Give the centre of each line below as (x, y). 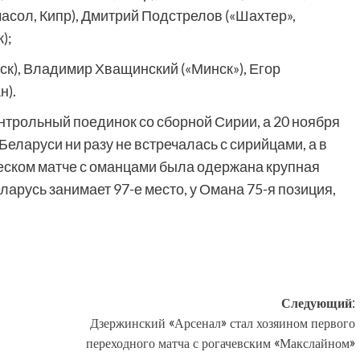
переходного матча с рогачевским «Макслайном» (220, 343)
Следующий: (318, 303)
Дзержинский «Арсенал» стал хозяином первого (222, 323)
